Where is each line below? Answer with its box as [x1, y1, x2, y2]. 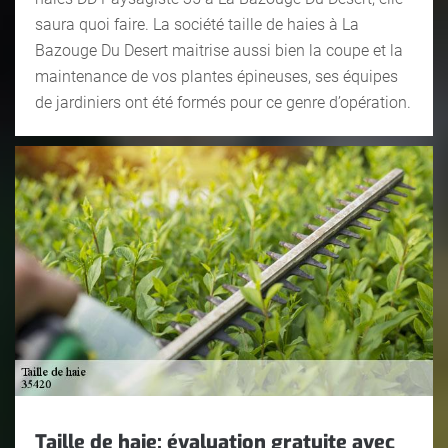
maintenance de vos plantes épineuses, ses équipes [35, 66, 398, 86]
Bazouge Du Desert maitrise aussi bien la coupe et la [35, 40, 403, 60]
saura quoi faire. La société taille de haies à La [35, 14, 359, 34]
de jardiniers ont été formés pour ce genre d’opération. [35, 92, 411, 112]
